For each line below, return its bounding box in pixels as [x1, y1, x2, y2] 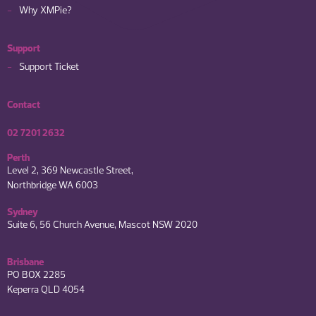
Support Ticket [19, 60, 79, 73]
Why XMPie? [19, 4, 72, 17]
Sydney [7, 205, 38, 219]
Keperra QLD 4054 [7, 282, 85, 296]
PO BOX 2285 [7, 267, 66, 281]
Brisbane [7, 255, 44, 268]
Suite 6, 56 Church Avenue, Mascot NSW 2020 [7, 218, 197, 231]
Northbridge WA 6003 [7, 178, 98, 192]
